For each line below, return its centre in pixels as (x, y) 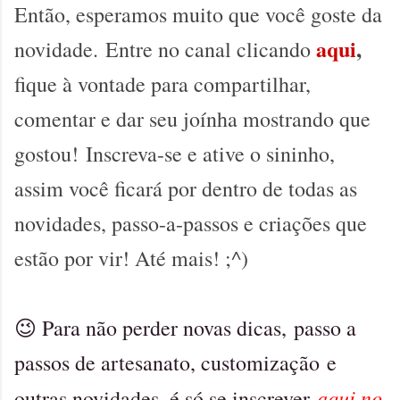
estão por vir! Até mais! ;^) (131, 258)
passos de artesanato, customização (167, 363)
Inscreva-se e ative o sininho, (210, 154)
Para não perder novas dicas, (168, 328)
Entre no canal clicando (208, 50)
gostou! (50, 154)
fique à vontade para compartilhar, (162, 84)
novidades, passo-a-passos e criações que (191, 224)
